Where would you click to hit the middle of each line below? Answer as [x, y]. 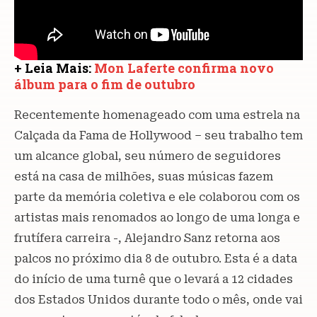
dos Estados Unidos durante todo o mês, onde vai [158, 299]
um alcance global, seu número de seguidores [148, 156]
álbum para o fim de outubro [105, 84]
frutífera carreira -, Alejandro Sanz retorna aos [147, 238]
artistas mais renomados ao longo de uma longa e [157, 217]
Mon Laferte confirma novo [184, 68]
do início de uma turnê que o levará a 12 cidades [154, 279]
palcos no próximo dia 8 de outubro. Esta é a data [156, 258]
